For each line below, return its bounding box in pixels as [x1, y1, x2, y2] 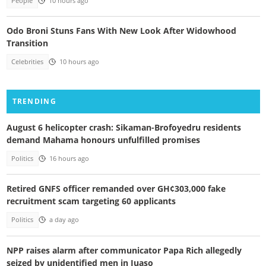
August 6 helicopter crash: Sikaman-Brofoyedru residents [6, 121, 241, 133]
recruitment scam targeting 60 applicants [6, 195, 176, 207]
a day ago [49, 216, 79, 224]
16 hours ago [49, 154, 89, 163]
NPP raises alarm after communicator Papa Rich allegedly [6, 244, 242, 256]
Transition [6, 37, 48, 49]
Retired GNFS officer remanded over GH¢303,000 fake [6, 183, 226, 195]
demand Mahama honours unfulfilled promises [6, 134, 200, 145]
